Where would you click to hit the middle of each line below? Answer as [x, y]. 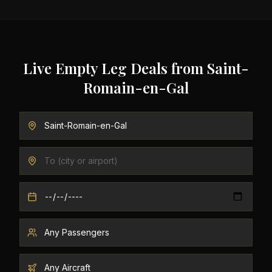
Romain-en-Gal [136, 87]
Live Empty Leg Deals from [115, 68]
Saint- [228, 68]
